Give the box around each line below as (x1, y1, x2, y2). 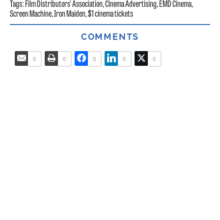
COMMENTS (81, 31, 139, 42)
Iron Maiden (54, 10, 85, 20)
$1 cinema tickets (88, 10, 133, 20)
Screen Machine (10, 10, 52, 20)
